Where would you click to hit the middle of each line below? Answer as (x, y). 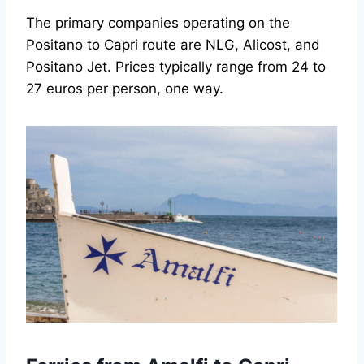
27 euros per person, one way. (125, 89)
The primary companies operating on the (158, 23)
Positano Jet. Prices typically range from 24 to (176, 67)
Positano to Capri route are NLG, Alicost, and (173, 45)
